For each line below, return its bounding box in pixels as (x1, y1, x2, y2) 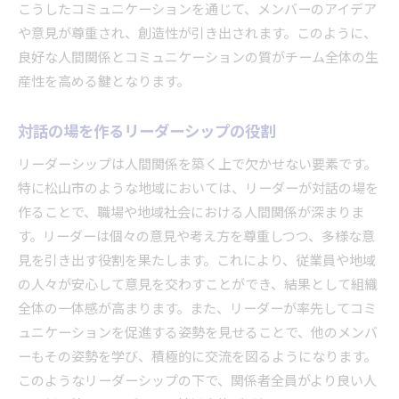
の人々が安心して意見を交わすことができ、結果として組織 (18, 273, 378, 297)
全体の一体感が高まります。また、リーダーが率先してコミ (18, 297, 377, 321)
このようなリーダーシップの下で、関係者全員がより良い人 (18, 370, 377, 393)
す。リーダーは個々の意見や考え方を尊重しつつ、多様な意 (18, 225, 375, 248)
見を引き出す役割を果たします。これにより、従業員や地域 (18, 249, 376, 273)
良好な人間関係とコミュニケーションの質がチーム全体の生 (18, 46, 379, 69)
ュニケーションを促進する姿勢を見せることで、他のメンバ (18, 322, 378, 345)
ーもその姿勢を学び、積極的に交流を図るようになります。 (18, 346, 377, 369)
